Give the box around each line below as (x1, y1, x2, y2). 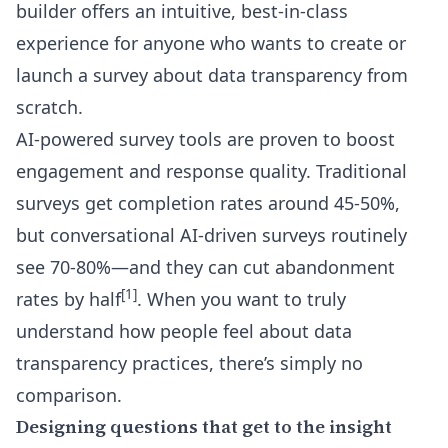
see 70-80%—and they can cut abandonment (16, 255, 395, 279)
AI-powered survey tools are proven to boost (16, 127, 395, 151)
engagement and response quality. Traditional (16, 159, 407, 183)
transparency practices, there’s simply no (16, 351, 363, 375)
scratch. (16, 95, 83, 119)
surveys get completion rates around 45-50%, (16, 191, 400, 215)
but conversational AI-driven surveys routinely (16, 223, 407, 247)
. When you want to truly (137, 287, 346, 311)
